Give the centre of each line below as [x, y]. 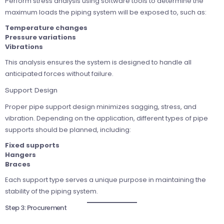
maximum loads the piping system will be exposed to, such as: [106, 12]
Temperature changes [46, 27]
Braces [18, 164]
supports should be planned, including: [68, 129]
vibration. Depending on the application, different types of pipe [106, 118]
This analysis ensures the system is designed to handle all [98, 62]
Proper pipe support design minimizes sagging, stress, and [101, 106]
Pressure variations [40, 37]
